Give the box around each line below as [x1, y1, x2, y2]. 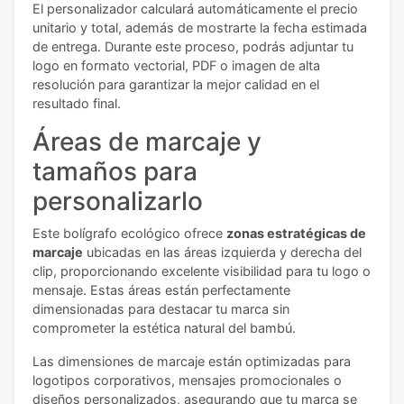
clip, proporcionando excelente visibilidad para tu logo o [32, 263, 371, 280]
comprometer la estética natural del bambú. [32, 320, 296, 336]
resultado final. [32, 96, 121, 112]
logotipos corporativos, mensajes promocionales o [32, 372, 342, 389]
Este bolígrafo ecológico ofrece [32, 225, 226, 242]
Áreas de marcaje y [32, 126, 262, 158]
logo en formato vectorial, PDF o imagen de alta [32, 58, 320, 74]
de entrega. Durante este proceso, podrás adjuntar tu [32, 39, 353, 55]
